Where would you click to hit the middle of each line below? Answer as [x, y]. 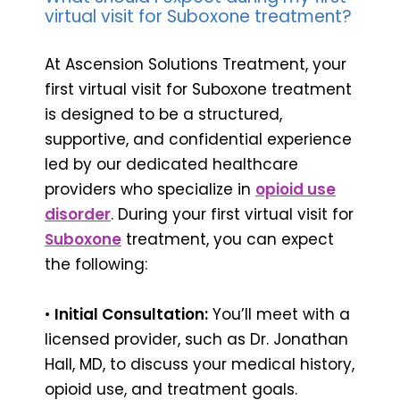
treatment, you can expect [228, 239]
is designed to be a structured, [163, 114]
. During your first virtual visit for [232, 214]
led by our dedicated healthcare [171, 164]
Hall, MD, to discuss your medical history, [200, 364]
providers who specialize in [150, 189]
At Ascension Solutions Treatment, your [196, 64]
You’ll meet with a [279, 314]
